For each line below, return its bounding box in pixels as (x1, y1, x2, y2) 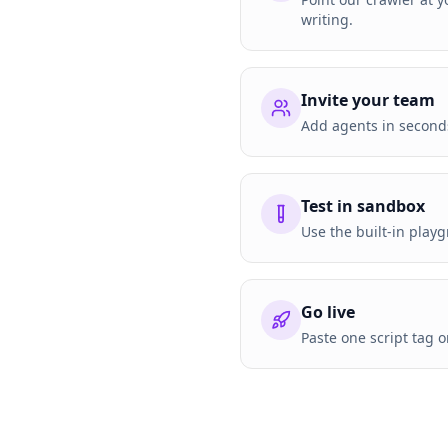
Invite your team (301, 89, 435, 111)
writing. (301, 10, 353, 29)
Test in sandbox (301, 195, 425, 217)
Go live (301, 301, 355, 323)
